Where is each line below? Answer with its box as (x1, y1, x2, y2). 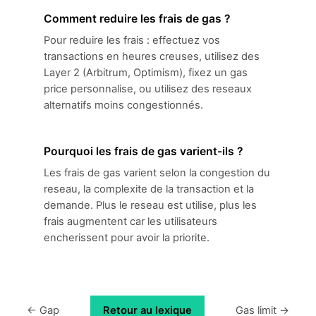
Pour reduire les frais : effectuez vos (44, 34, 220, 47)
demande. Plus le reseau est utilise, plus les (44, 199, 257, 212)
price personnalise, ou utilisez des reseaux (44, 83, 252, 95)
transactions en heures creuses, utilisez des (44, 50, 260, 63)
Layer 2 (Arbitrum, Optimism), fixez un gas (44, 66, 248, 79)
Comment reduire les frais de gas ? (44, 12, 231, 25)
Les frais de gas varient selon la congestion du (44, 166, 270, 179)
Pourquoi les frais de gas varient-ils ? (44, 145, 243, 158)
